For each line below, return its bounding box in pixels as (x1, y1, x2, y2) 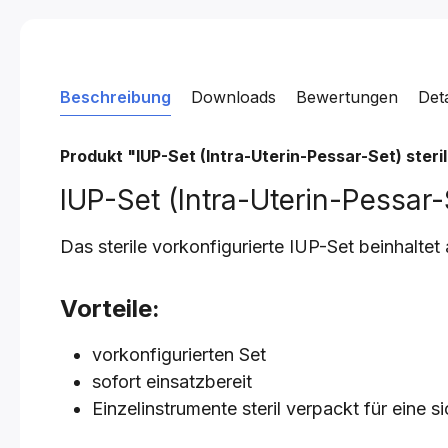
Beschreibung (60, 87, 171, 107)
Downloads (191, 87, 276, 107)
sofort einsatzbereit (92, 371, 252, 392)
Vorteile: (60, 294, 160, 323)
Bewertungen (296, 87, 398, 107)
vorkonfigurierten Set (92, 344, 266, 365)
